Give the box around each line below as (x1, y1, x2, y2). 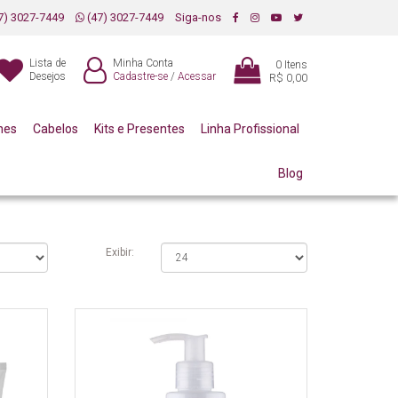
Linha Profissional (200, 122, 299, 136)
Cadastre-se (113, 70, 168, 83)
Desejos (29, 70, 66, 83)
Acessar (178, 70, 216, 83)
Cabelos (33, 122, 79, 136)
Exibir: (106, 246, 134, 259)
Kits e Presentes (93, 122, 185, 136)
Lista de (29, 57, 66, 69)
